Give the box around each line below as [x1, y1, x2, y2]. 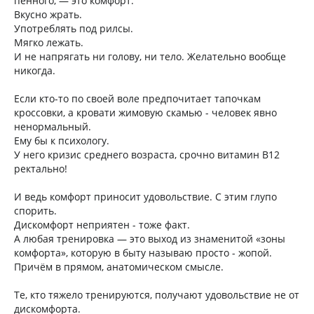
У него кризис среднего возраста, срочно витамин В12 [14, 148, 280, 161]
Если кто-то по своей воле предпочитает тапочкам [14, 92, 261, 105]
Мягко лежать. [14, 36, 83, 49]
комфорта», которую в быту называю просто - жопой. [14, 246, 272, 259]
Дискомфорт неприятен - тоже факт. [14, 218, 190, 231]
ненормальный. [14, 120, 91, 133]
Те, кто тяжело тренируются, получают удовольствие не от [14, 288, 299, 301]
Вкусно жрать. [14, 8, 82, 21]
